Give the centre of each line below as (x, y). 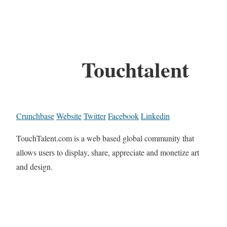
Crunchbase (35, 116)
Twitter (95, 116)
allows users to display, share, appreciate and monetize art (108, 153)
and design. (34, 167)
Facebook (123, 116)
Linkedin (155, 116)
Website (69, 116)
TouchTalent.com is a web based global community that (105, 138)
